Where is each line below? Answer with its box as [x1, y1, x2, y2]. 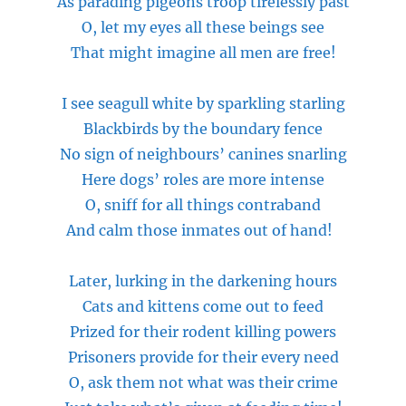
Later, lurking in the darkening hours [69, 272, 337, 290]
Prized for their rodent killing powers [70, 323, 336, 341]
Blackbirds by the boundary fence [83, 120, 323, 138]
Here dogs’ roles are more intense [82, 170, 324, 188]
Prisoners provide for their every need [67, 348, 339, 366]
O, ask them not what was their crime [68, 373, 338, 391]
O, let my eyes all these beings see [82, 18, 324, 36]
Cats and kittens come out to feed [82, 297, 324, 315]
